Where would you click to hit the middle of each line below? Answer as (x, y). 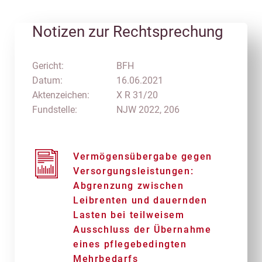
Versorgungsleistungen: (134, 171)
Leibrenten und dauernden (140, 200)
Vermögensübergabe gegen (143, 156)
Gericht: (48, 66)
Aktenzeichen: (61, 95)
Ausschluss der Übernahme (142, 230)
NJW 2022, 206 (148, 110)
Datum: (47, 80)
